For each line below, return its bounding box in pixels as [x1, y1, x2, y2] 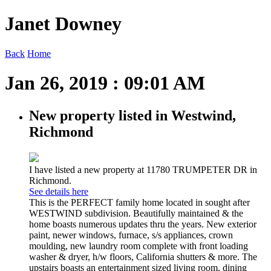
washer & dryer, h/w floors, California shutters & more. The [29, 251, 257, 262]
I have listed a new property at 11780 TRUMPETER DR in [29, 164, 257, 175]
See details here [29, 186, 88, 197]
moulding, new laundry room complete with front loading [29, 240, 248, 251]
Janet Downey [5, 13, 122, 35]
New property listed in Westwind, [29, 107, 236, 123]
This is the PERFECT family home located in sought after [29, 197, 250, 207]
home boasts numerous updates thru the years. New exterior [29, 218, 256, 229]
